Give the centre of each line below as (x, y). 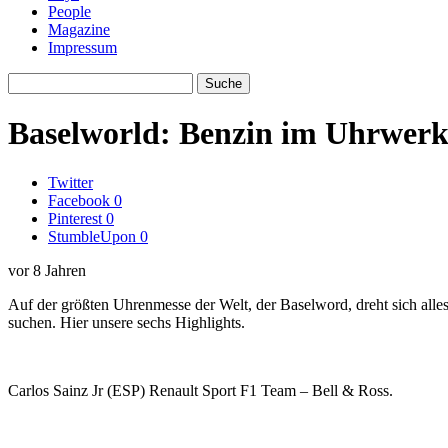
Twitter (70, 182)
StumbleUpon (92, 236)
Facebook (79, 200)
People (69, 11)
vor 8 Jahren (47, 270)
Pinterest (75, 218)
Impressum (82, 47)
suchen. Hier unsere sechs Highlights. (126, 322)
